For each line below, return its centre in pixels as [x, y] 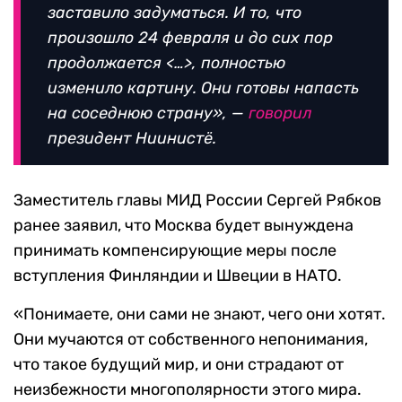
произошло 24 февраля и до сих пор [190, 38]
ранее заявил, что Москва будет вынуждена [184, 225]
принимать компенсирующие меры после [175, 250]
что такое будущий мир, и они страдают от [179, 364]
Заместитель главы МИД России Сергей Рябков [197, 200]
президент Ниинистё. [132, 138]
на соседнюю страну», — [148, 113]
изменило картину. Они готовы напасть [203, 88]
